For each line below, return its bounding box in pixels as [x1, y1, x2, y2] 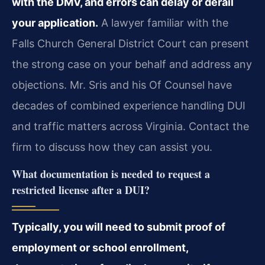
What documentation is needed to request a [12, 166, 210, 182]
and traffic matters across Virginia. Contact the [12, 120, 249, 133]
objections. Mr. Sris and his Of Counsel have [12, 79, 232, 92]
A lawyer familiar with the [98, 17, 228, 30]
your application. [12, 17, 98, 30]
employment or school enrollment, [12, 241, 188, 254]
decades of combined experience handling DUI [12, 99, 245, 112]
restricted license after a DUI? [12, 182, 150, 198]
